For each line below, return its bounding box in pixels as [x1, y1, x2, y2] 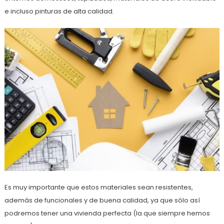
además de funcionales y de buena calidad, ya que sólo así [4, 195, 200, 205]
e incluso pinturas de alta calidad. [4, 6, 114, 16]
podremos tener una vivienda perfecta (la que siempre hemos [4, 208, 210, 218]
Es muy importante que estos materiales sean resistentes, [4, 182, 193, 192]
